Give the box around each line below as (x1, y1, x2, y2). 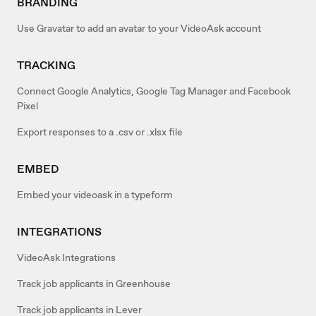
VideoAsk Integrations (17, 250, 116, 264)
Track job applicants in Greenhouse (17, 276, 171, 290)
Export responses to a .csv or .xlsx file (17, 125, 183, 138)
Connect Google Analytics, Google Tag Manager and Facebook (17, 84, 291, 97)
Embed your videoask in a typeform (17, 188, 173, 201)
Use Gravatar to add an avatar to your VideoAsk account (17, 21, 261, 35)
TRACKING (17, 57, 75, 73)
